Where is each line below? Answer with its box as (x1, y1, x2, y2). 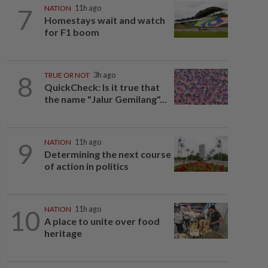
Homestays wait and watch (44, 14, 165, 26)
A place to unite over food (44, 215, 160, 227)
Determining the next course (44, 148, 171, 160)
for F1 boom (44, 26, 99, 38)
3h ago (93, 71, 115, 80)
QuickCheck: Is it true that (44, 81, 160, 93)
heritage (44, 227, 82, 239)
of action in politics (44, 160, 129, 172)
